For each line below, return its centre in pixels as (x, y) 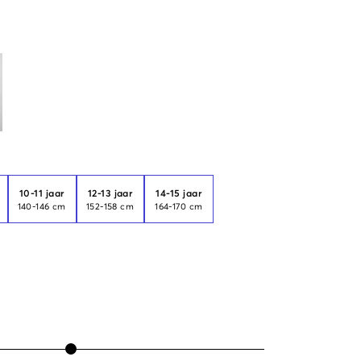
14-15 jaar (179, 195)
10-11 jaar (42, 195)
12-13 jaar (110, 195)
